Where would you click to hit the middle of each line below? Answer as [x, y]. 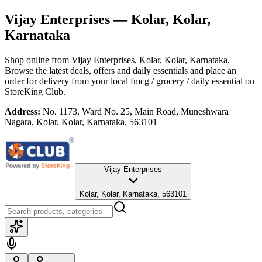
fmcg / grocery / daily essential [187, 81]
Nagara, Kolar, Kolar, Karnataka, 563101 [81, 122]
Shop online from [38, 60]
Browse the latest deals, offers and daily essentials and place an [120, 70]
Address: [23, 111]
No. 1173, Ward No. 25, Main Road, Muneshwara [136, 111]
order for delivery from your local [66, 81]
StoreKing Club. [35, 91]
